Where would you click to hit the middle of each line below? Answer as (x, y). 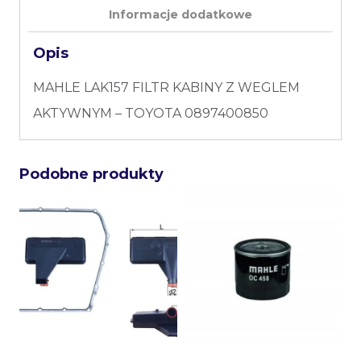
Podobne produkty (91, 174)
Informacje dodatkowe (180, 15)
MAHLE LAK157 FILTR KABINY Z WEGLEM (166, 88)
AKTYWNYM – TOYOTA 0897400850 (151, 114)
